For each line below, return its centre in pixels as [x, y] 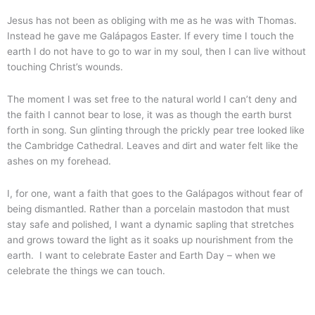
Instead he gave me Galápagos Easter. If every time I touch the [150, 36]
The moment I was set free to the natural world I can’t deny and [152, 99]
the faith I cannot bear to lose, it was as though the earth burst [149, 114]
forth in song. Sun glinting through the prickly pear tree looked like [156, 130]
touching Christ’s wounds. [65, 66]
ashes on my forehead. [59, 161]
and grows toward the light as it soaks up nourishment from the [150, 239]
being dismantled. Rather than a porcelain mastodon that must [148, 208]
